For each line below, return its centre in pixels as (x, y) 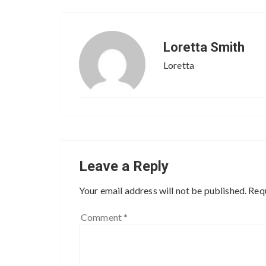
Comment (102, 217)
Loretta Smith (204, 47)
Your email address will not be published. (163, 190)
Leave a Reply (124, 166)
